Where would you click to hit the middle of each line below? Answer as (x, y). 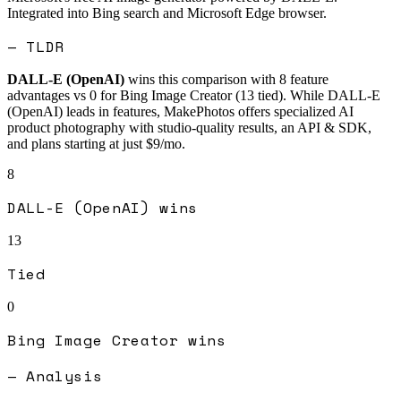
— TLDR (36, 47)
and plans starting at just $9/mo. (96, 144)
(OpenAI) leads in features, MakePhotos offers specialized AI (180, 112)
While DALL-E (335, 96)
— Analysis (55, 376)
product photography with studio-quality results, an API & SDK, (189, 128)
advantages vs (47, 96)
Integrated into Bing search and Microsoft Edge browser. (167, 13)
